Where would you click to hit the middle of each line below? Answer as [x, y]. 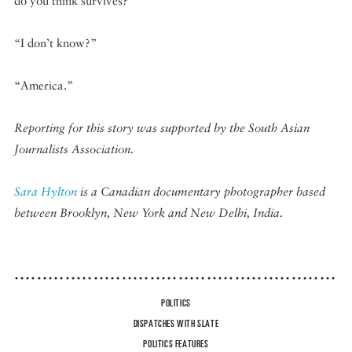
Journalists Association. [74, 148]
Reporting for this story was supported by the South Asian [162, 127]
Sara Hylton [46, 191]
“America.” [44, 85]
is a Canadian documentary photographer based [201, 191]
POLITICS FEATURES [176, 343]
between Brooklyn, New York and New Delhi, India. [148, 212]
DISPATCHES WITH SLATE [176, 323]
